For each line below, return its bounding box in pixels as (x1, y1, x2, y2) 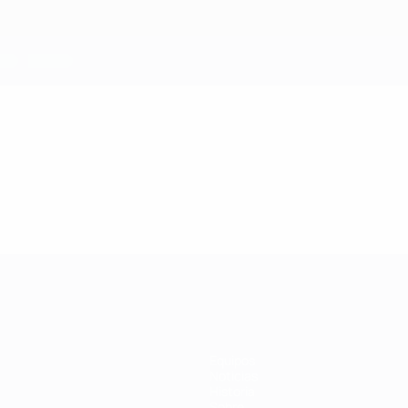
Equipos (209, 352, 255, 369)
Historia (209, 382, 255, 400)
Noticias (209, 367, 258, 384)
